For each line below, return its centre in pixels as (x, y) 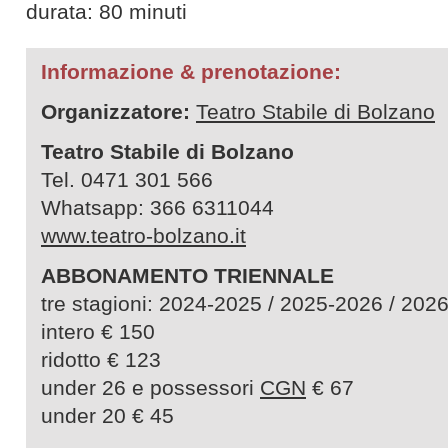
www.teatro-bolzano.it (143, 235)
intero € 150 (98, 331)
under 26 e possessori (150, 387)
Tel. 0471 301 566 (127, 179)
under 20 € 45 (122, 415)
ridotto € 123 (101, 359)
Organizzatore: (115, 111)
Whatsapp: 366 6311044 (157, 207)
